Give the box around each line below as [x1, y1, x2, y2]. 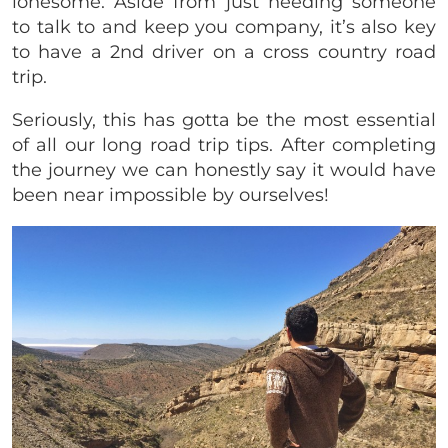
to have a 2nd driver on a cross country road [12, 40, 436, 63]
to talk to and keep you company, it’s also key [12, 15, 436, 38]
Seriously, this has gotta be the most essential [12, 108, 436, 131]
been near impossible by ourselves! [12, 183, 329, 206]
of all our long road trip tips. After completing [12, 133, 436, 156]
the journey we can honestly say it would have [12, 158, 436, 181]
